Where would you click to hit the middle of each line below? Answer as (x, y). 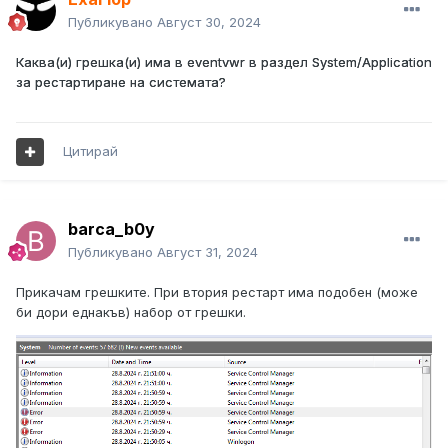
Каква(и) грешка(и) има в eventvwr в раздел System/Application (224, 62)
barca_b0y (111, 229)
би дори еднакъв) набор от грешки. (131, 312)
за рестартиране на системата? (121, 82)
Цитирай (90, 151)
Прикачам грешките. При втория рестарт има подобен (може (217, 292)
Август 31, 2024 (207, 252)
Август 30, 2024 (209, 22)
